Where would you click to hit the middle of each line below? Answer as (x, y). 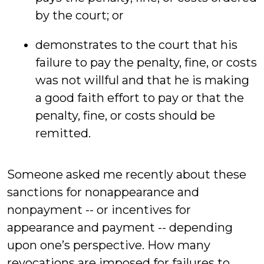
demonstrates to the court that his (136, 45)
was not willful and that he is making (142, 80)
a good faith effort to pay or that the (140, 98)
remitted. (63, 133)
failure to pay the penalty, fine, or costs (146, 62)
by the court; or (80, 15)
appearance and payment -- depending (120, 227)
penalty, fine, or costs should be (125, 115)
